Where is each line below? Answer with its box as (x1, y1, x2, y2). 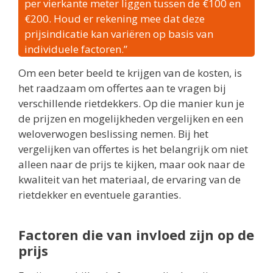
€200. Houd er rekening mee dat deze (24, 11, 205, 26)
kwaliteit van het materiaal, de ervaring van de (18, 172, 241, 187)
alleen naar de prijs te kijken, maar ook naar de (18, 157, 245, 172)
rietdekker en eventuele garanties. (18, 188, 181, 202)
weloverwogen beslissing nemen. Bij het (18, 127, 208, 141)
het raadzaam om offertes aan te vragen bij (18, 81, 226, 96)
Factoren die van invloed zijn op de (18, 225, 254, 244)
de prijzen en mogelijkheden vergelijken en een (18, 112, 243, 126)
